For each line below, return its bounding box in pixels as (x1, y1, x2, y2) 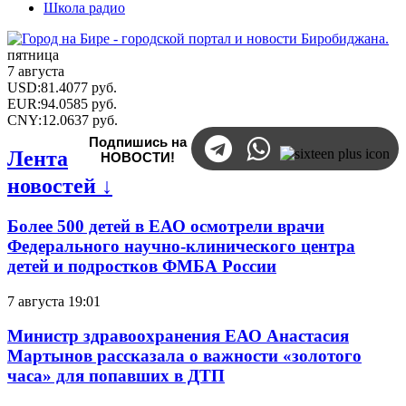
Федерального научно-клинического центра (7, 236, 355, 256)
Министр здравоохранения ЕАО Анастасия (7, 326, 349, 346)
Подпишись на (89, 134, 187, 150)
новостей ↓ (7, 174, 112, 198)
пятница (7, 47, 59, 63)
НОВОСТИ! (101, 150, 175, 165)
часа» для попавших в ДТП (7, 366, 225, 386)
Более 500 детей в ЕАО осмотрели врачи (7, 216, 324, 236)
